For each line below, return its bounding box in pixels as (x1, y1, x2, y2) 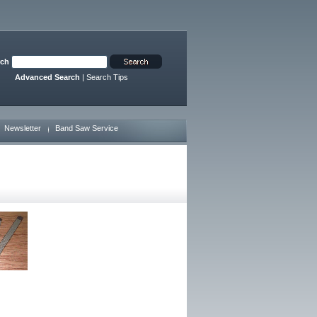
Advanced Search (14, 73, 80, 81)
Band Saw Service (54, 124, 118, 132)
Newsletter (4, 124, 41, 132)
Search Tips (86, 73, 128, 81)
